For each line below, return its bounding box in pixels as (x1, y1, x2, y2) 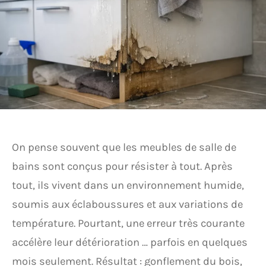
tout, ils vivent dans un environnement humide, (12, 179, 244, 192)
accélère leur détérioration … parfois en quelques (12, 236, 248, 249)
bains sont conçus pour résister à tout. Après (12, 160, 233, 173)
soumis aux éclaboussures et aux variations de (12, 198, 243, 211)
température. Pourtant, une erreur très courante (12, 217, 245, 230)
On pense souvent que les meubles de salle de (12, 141, 236, 154)
